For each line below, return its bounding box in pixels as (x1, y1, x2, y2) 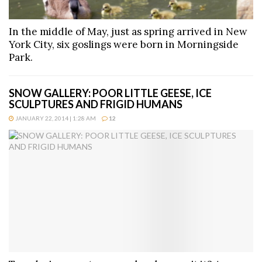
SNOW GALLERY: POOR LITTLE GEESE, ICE (9, 87, 212, 100)
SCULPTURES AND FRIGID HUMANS (9, 98, 182, 111)
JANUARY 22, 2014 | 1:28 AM (14, 115, 96, 122)
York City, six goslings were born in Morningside (9, 38, 239, 51)
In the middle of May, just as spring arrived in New (9, 25, 247, 39)
